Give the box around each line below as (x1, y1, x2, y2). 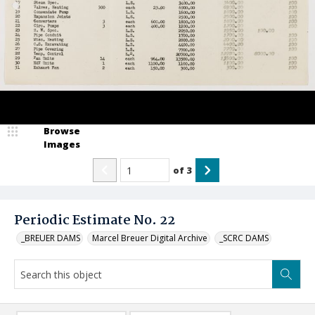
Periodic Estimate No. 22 (14, 210, 175, 231)
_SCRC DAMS (219, 232, 269, 244)
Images (44, 138, 80, 150)
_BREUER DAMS (21, 232, 80, 244)
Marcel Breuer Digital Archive (92, 232, 207, 244)
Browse (44, 124, 80, 137)
